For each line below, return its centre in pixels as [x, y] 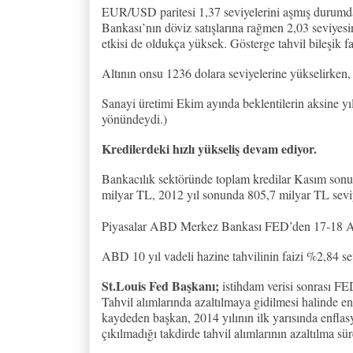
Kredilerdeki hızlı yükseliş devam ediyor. [209, 148]
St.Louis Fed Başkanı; [160, 285]
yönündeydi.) [134, 118]
